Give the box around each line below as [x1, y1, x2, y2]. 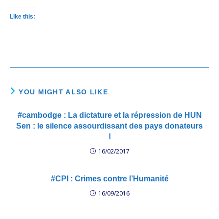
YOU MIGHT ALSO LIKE [19, 88, 109, 96]
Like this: [10, 13, 35, 20]
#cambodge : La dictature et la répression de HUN [17, 111, 202, 119]
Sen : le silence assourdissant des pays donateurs [16, 122, 203, 130]
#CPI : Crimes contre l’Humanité [50, 175, 169, 183]
